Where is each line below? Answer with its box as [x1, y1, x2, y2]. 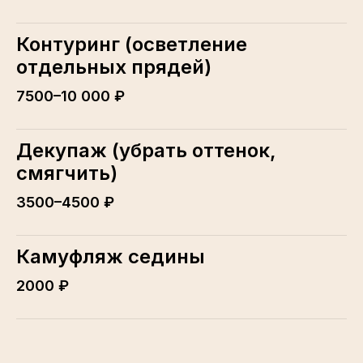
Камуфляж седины [16, 244, 205, 268]
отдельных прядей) [16, 54, 211, 79]
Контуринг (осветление [16, 32, 247, 56]
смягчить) [16, 160, 117, 185]
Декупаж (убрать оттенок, [16, 138, 276, 162]
